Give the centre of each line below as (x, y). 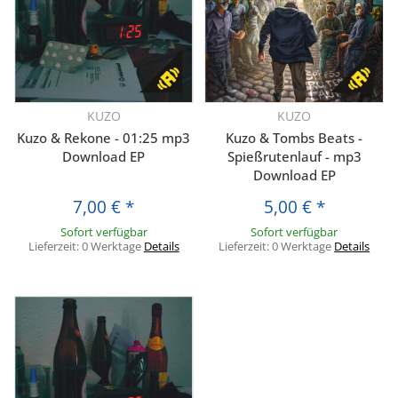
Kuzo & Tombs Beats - (295, 137)
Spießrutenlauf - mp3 (294, 156)
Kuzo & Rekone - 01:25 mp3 (104, 137)
